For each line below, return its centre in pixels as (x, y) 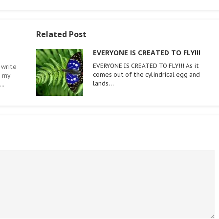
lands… (103, 83)
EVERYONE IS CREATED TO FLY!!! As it (146, 66)
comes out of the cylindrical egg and (146, 75)
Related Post (61, 34)
